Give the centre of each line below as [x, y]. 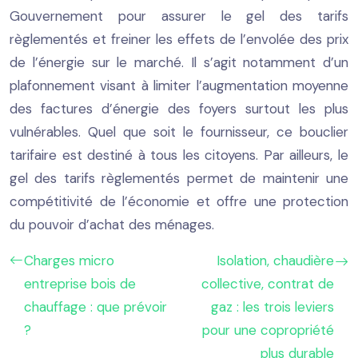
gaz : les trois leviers [272, 306]
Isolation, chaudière [275, 260]
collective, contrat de [268, 283]
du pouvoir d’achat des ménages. [112, 224]
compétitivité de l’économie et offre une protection [179, 201]
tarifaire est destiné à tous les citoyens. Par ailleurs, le [179, 155]
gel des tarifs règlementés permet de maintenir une [179, 178]
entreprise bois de [80, 283]
